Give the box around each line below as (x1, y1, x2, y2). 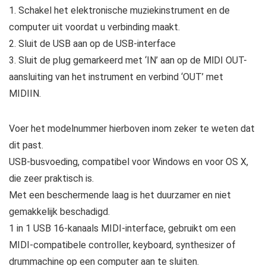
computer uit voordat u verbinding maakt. (9, 21, 180, 33)
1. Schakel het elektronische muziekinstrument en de (9, 4, 230, 16)
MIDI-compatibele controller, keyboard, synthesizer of (9, 239, 236, 251)
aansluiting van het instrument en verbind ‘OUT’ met (9, 71, 223, 83)
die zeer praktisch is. (9, 172, 94, 184)
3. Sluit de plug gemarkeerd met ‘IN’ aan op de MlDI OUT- (9, 54, 247, 66)
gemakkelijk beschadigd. (9, 205, 110, 217)
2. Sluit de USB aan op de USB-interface (9, 37, 176, 49)
